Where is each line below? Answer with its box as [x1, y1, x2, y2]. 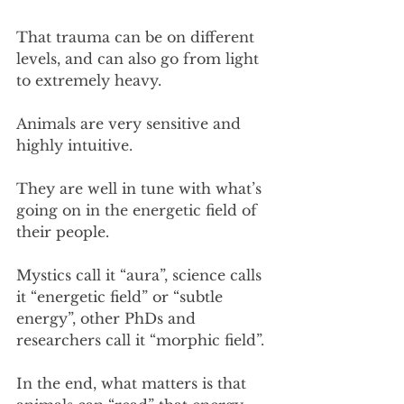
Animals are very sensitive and [16, 115, 245, 133]
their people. [16, 223, 109, 241]
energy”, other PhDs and [16, 309, 200, 327]
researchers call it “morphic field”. [16, 331, 269, 349]
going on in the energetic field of [16, 201, 262, 219]
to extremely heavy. [16, 71, 161, 89]
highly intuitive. [16, 136, 133, 154]
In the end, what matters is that [16, 374, 251, 392]
